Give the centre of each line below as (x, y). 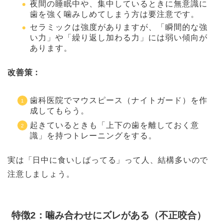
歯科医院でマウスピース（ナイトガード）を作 (119, 101)
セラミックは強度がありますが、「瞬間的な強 (119, 27)
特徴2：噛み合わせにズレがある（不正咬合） (109, 215)
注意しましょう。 (41, 174)
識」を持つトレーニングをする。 (93, 136)
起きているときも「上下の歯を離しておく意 (114, 125)
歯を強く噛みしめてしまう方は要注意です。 (114, 14)
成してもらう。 (59, 111)
